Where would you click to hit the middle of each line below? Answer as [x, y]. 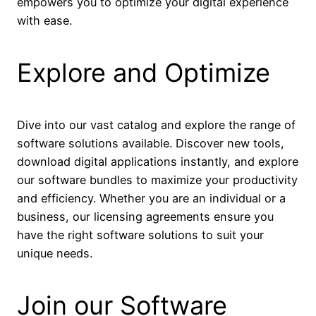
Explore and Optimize [144, 73]
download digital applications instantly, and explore [158, 162]
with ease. [44, 21]
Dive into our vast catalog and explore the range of [156, 125]
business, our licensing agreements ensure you [145, 217]
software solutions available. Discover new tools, [151, 144]
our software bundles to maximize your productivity [157, 180]
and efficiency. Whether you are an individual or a [151, 199]
